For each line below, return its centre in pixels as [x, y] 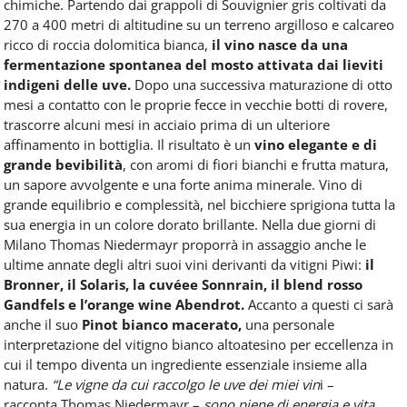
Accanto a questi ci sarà [319, 304]
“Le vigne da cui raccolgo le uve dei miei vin [186, 384]
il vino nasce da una [280, 44]
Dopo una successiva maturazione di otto [262, 84]
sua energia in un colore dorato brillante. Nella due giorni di [190, 224]
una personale [288, 324]
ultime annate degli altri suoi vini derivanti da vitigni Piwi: [184, 264]
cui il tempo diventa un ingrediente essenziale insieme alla [185, 364]
